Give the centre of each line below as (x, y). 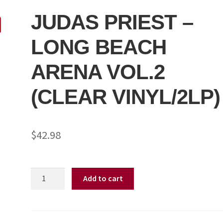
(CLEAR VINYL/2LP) (126, 97)
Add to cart (103, 178)
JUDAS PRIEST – (112, 22)
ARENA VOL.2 (98, 72)
